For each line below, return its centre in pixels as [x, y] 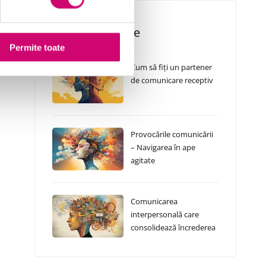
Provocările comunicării [172, 134]
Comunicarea [154, 201]
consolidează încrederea [173, 227]
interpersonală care [164, 214]
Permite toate [37, 47]
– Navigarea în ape [163, 147]
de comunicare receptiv [172, 80]
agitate [142, 160]
